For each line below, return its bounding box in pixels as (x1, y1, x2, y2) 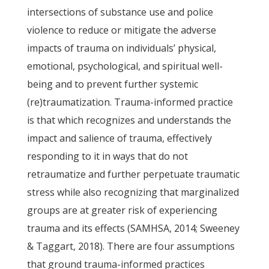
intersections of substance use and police (26, 5, 213, 19)
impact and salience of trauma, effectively (26, 131, 212, 145)
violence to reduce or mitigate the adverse (26, 23, 216, 37)
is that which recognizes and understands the (26, 113, 231, 127)
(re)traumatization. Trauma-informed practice (26, 95, 233, 109)
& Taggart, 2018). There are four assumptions (26, 240, 235, 253)
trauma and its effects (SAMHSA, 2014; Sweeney (26, 222, 240, 235)
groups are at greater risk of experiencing (26, 204, 217, 217)
